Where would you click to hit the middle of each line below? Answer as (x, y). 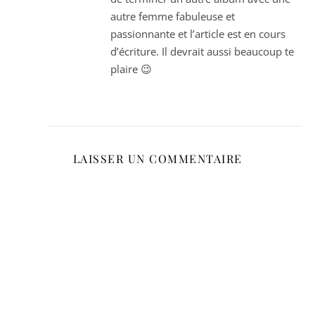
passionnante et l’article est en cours (198, 34)
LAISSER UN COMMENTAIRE (157, 159)
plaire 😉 (131, 69)
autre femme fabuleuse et (173, 17)
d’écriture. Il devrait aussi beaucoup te (202, 52)
